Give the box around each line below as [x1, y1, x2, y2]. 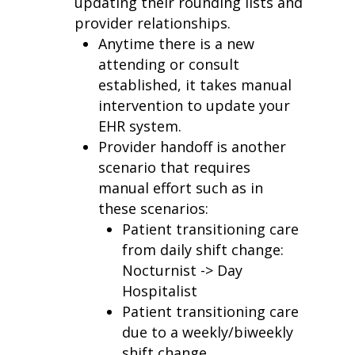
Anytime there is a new [98, 34, 254, 53]
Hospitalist [122, 281, 197, 300]
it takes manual [181, 75, 292, 94]
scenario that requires [98, 158, 250, 177]
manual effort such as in [98, 178, 263, 197]
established [98, 75, 177, 94]
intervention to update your [98, 96, 290, 115]
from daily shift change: [122, 240, 284, 259]
